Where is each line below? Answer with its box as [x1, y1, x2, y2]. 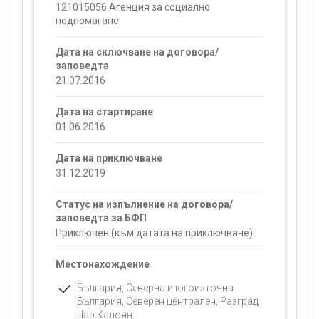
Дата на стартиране [56, 106, 153, 117]
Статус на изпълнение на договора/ [56, 199, 233, 210]
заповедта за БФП [56, 212, 147, 224]
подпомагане [56, 15, 119, 26]
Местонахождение [56, 258, 150, 270]
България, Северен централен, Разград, [77, 296, 260, 307]
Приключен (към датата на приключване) [56, 227, 253, 239]
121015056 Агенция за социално [56, 1, 210, 13]
